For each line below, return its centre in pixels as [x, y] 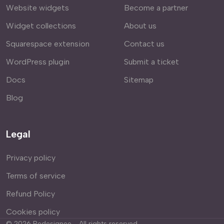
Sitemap [139, 79]
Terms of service [36, 175]
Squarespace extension [48, 43]
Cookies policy [33, 211]
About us [140, 25]
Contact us [144, 43]
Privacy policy [31, 157]
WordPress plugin [38, 61]
